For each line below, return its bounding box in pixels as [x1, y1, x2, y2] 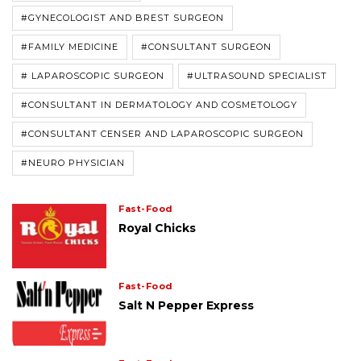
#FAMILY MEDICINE [21, 40, 118, 52]
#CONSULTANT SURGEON [141, 40, 272, 52]
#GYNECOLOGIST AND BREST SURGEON [21, 11, 224, 23]
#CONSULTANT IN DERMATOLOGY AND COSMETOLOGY [21, 98, 297, 110]
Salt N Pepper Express [118, 297, 255, 313]
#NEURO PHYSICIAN [21, 156, 125, 168]
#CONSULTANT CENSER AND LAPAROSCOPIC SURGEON [21, 127, 304, 139]
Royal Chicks [118, 220, 197, 235]
